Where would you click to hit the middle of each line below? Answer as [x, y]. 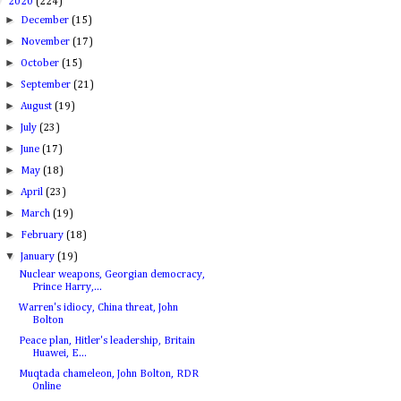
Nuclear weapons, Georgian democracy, [111, 275]
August [38, 107]
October [42, 64]
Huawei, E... [59, 354]
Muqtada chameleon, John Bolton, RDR [108, 374]
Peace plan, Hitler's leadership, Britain [107, 341]
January [39, 257]
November [47, 42]
